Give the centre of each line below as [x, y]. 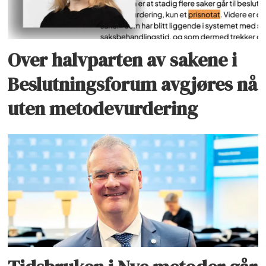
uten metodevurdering [103, 108]
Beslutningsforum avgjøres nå [133, 84]
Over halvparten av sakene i [123, 60]
